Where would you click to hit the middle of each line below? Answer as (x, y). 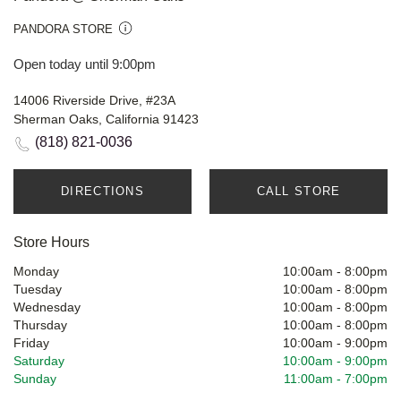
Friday (31, 343)
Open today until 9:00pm (85, 64)
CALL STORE (299, 192)
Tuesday (38, 290)
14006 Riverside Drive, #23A (94, 101)
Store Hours (51, 243)
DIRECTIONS (102, 192)
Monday (36, 272)
